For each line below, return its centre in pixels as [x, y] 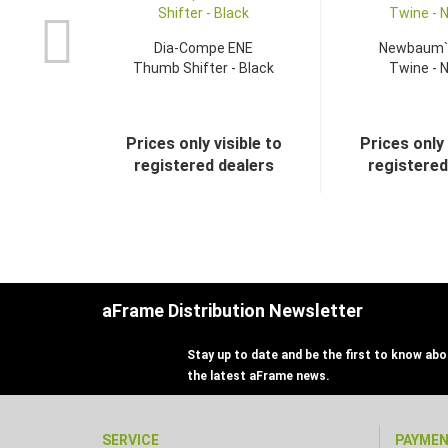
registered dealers [203, 165]
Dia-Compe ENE [203, 48]
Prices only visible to [203, 143]
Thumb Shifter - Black [203, 68]
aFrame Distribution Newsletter [232, 310]
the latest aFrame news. [258, 376]
